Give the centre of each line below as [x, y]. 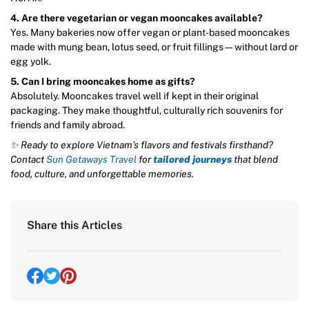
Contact [28, 160]
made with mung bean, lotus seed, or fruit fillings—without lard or [154, 47]
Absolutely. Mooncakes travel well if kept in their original [134, 96]
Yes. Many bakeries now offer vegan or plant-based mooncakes [150, 33]
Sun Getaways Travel [91, 160]
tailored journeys [192, 160]
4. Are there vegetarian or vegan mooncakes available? [136, 18]
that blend [255, 160]
